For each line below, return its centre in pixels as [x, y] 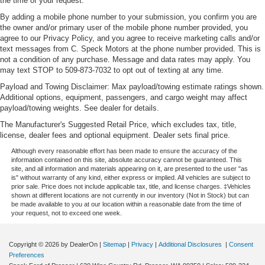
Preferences [27, 255]
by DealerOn [79, 245]
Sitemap [114, 245]
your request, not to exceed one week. [66, 213]
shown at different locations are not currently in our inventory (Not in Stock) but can [130, 195]
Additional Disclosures [191, 245]
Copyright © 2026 [35, 245]
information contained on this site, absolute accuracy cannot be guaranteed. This [126, 160]
